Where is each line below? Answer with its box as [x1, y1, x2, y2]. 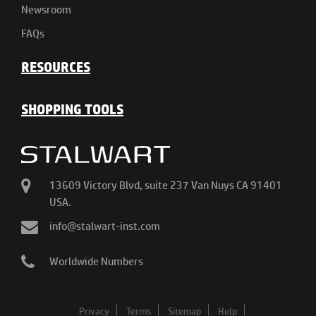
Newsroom [21, 2, 71, 16]
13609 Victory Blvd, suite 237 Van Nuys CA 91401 [49, 178, 282, 193]
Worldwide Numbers [49, 255, 143, 269]
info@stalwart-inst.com [49, 219, 160, 233]
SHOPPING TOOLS [21, 100, 123, 118]
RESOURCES [21, 58, 90, 75]
